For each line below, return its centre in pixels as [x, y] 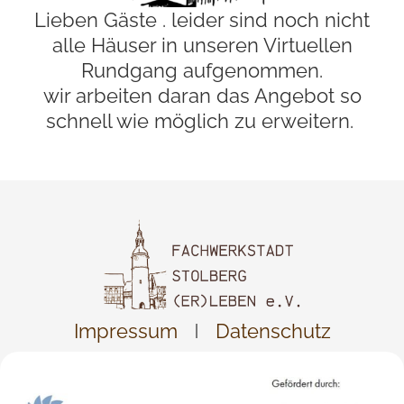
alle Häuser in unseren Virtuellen [202, 45]
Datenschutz [273, 331]
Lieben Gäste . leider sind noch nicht [202, 20]
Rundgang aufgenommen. [202, 70]
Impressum [125, 331]
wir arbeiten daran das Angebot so [202, 96]
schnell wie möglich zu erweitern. [202, 121]
